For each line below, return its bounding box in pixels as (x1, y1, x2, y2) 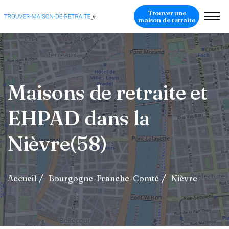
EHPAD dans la (8, 105, 150, 130)
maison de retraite (138, 16, 195, 24)
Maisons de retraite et (8, 80, 208, 105)
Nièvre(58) (8, 131, 107, 156)
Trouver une (147, 9, 186, 17)
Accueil (8, 173, 36, 184)
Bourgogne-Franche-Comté (49, 173, 159, 184)
